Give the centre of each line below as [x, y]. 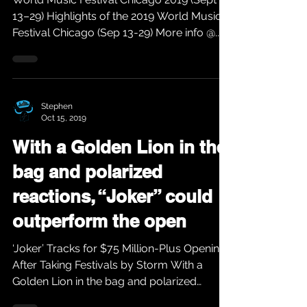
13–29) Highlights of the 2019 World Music [29, 16]
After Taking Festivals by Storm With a [91, 265]
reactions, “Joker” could [112, 196]
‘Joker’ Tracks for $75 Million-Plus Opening [119, 248]
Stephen [57, 106]
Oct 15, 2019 [64, 118]
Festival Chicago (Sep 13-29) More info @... [188, 33]
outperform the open [99, 221]
